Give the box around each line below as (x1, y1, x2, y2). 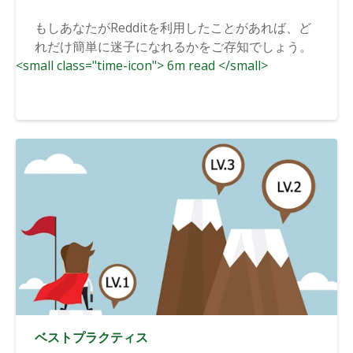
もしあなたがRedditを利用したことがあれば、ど (35, 18, 311, 36)
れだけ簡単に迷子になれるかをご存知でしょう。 (35, 37, 312, 55)
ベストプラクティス (35, 328, 148, 346)
